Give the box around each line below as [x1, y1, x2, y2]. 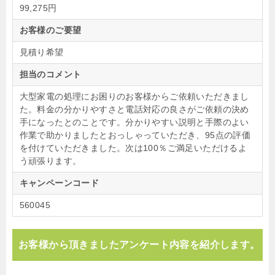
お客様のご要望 [19, 25, 82, 35]
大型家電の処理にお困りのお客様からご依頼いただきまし [19, 91, 249, 101]
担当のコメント [19, 69, 82, 79]
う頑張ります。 [19, 156, 82, 166]
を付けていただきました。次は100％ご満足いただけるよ [19, 143, 247, 153]
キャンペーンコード [19, 178, 99, 188]
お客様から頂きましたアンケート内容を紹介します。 [18, 239, 260, 250]
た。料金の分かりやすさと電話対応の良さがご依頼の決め [19, 104, 249, 114]
